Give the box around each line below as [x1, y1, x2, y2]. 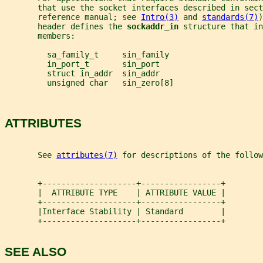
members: [5, 31, 75, 41]
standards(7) [202, 12, 258, 22]
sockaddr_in [127, 22, 183, 32]
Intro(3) [141, 12, 178, 22]
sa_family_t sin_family [5, 50, 169, 60]
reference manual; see [5, 12, 141, 22]
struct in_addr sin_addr [5, 69, 160, 79]
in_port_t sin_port [5, 59, 160, 69]
